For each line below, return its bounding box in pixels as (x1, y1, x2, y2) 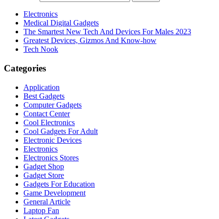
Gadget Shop (23, 162, 64, 171)
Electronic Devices (23, 135, 82, 144)
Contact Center (23, 109, 70, 118)
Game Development (23, 188, 86, 197)
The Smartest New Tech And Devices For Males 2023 (23, 27, 191, 36)
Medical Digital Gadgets (23, 19, 99, 27)
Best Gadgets (23, 91, 65, 100)
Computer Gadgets (23, 100, 82, 109)
